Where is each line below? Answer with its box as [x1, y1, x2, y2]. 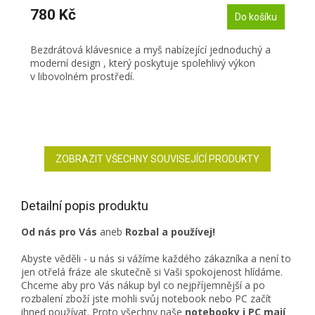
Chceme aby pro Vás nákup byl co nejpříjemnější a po [21, 278, 265, 292]
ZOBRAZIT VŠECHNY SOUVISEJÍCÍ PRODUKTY [56, 153, 259, 165]
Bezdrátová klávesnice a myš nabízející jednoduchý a [30, 43, 271, 57]
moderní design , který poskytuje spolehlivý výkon [30, 56, 255, 70]
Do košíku [235, 11, 277, 23]
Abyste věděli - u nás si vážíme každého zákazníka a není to [21, 252, 291, 266]
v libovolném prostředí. [30, 70, 134, 84]
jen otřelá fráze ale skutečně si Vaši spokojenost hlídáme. [21, 265, 283, 279]
